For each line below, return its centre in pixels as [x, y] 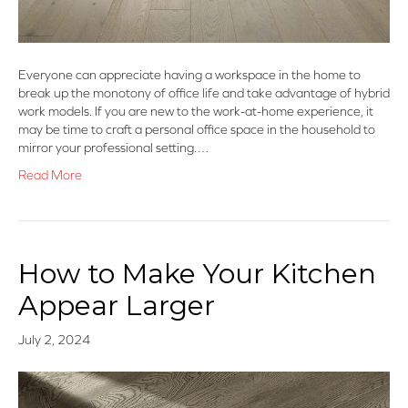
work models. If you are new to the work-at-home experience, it [196, 112]
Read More [50, 175]
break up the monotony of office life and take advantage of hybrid [204, 93]
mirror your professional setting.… [114, 148]
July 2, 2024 [54, 340]
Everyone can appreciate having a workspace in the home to [189, 75]
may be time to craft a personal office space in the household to [197, 130]
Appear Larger [117, 306]
